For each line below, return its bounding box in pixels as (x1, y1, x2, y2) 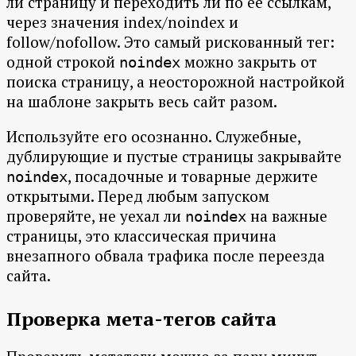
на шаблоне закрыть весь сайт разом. (6, 91, 277, 112)
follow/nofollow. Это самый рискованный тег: (6, 32, 335, 52)
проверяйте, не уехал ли (6, 206, 185, 226)
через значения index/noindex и (6, 12, 238, 33)
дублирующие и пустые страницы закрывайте (6, 146, 342, 167)
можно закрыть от (180, 52, 317, 72)
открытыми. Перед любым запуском (6, 186, 269, 207)
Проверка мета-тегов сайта (6, 306, 277, 332)
